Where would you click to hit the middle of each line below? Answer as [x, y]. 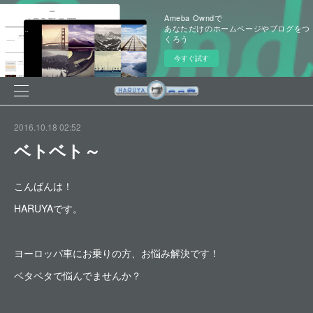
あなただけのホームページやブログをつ [237, 28]
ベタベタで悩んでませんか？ [78, 275]
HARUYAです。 [48, 208]
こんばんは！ [43, 186]
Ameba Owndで [194, 17]
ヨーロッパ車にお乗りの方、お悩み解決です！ [117, 253]
